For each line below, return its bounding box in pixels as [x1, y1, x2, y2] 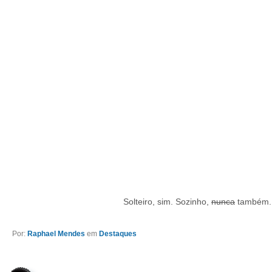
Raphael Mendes [27, 229, 85, 238]
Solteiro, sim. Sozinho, [123, 197, 211, 206]
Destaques [99, 229, 137, 238]
